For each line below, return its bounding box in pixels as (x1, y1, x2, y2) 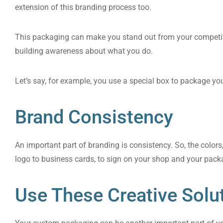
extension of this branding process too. (15, 2, 151, 12)
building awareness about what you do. (15, 46, 153, 56)
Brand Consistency (15, 106, 173, 128)
